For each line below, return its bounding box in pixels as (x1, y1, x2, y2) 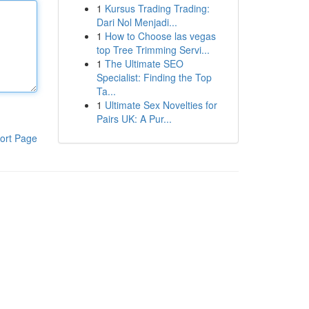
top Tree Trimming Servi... (96, 43, 210, 57)
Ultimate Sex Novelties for (104, 98, 217, 112)
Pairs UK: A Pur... (96, 112, 172, 126)
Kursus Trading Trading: (104, 1, 210, 15)
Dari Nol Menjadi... (96, 15, 177, 29)
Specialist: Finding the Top (96, 70, 212, 84)
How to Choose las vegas (104, 29, 216, 43)
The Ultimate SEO (104, 57, 183, 70)
